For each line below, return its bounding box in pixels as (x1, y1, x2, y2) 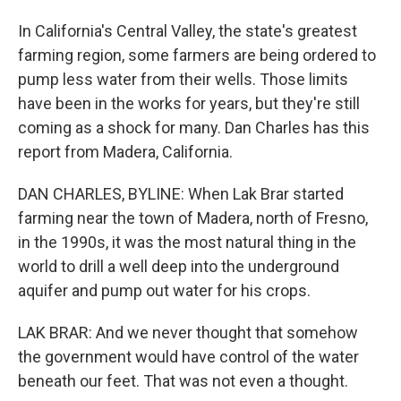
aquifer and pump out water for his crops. (18, 281, 311, 300)
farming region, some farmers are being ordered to (18, 46, 376, 64)
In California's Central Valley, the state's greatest (18, 21, 357, 40)
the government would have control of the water (18, 347, 359, 366)
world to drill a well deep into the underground (18, 257, 339, 276)
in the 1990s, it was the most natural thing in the (18, 233, 356, 252)
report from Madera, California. (18, 142, 233, 161)
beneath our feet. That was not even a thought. (18, 371, 348, 390)
